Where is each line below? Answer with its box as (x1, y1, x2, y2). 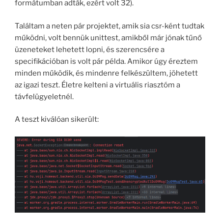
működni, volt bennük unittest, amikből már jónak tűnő (15, 33, 202, 42)
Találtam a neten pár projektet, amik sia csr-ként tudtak (15, 21, 204, 30)
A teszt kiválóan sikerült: (15, 115, 99, 124)
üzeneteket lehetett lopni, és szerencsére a (15, 45, 165, 54)
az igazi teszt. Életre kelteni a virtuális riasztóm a (15, 80, 180, 89)
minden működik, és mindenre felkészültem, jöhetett (15, 68, 198, 78)
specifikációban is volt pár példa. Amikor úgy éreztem (15, 56, 198, 66)
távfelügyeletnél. (15, 92, 74, 101)
